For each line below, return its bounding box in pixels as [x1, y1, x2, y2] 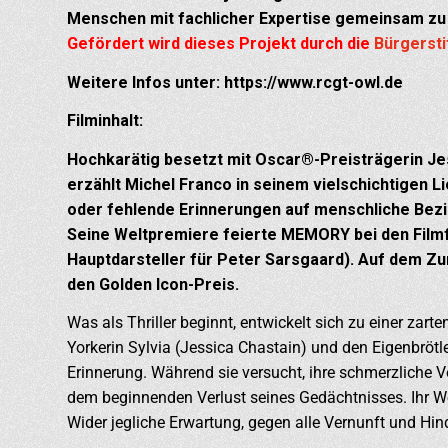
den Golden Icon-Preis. [67, 274, 239, 294]
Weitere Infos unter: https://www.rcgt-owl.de [67, 72, 403, 92]
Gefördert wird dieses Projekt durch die [67, 34, 374, 54]
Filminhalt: [67, 111, 143, 131]
